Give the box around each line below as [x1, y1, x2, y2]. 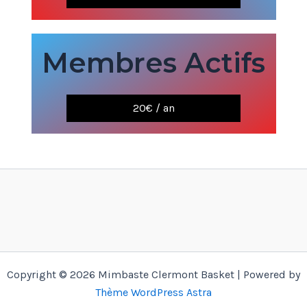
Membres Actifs [42, 45, 265, 79]
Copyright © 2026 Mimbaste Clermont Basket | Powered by [7, 268, 300, 281]
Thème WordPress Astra [95, 286, 212, 299]
